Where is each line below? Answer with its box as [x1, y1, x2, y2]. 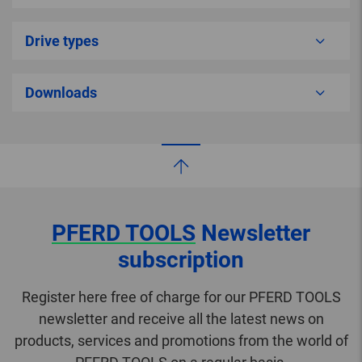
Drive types [25, 32, 99, 50]
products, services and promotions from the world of [14, 332, 348, 350]
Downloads [25, 84, 97, 102]
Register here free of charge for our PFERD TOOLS [21, 288, 341, 306]
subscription [118, 246, 244, 274]
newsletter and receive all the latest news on [38, 310, 324, 328]
